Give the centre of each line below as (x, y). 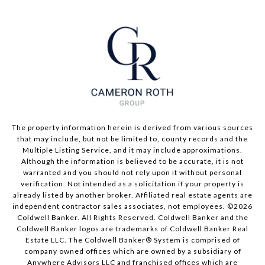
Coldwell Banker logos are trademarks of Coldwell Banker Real (132, 229)
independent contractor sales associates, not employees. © (123, 206)
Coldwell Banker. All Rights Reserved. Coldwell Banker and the (132, 218)
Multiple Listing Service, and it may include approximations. (132, 150)
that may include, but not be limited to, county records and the (132, 139)
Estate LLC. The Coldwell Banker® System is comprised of (132, 240)
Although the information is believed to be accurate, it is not (132, 161)
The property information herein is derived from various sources (132, 128)
